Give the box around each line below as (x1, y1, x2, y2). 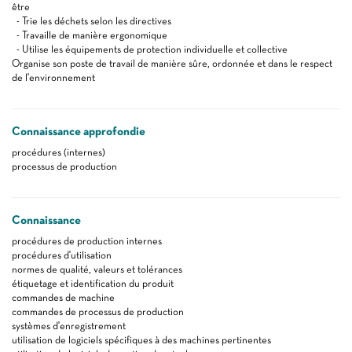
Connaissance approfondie (12, 124, 145, 138)
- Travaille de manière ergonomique (12, 29, 167, 41)
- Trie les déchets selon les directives (12, 15, 171, 27)
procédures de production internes (12, 235, 162, 247)
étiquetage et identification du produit (12, 277, 174, 289)
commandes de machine (12, 291, 115, 303)
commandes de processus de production (12, 306, 184, 317)
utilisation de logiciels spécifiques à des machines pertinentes (12, 334, 271, 346)
